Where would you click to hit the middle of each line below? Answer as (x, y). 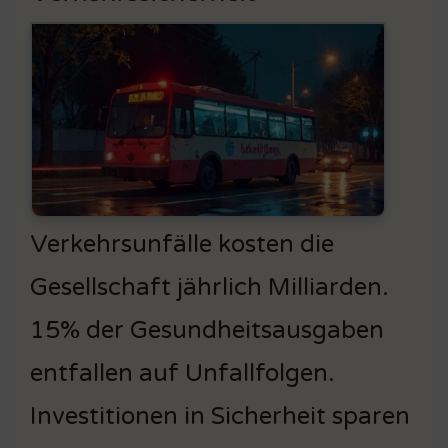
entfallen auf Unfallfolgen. (182, 373)
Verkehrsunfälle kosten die (182, 244)
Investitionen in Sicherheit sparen (220, 416)
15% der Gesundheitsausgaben (207, 330)
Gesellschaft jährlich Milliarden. (209, 287)
